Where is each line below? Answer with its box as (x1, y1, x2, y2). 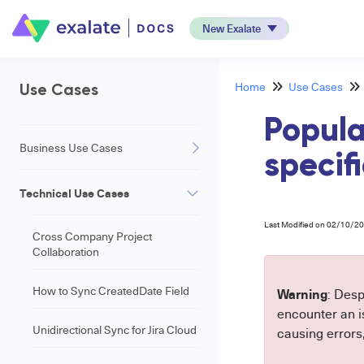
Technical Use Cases (19, 184, 129, 201)
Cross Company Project (32, 228, 152, 244)
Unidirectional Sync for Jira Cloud (32, 322, 197, 337)
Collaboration (32, 244, 99, 259)
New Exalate (201, 20, 261, 36)
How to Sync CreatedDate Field (32, 283, 189, 298)
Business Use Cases (19, 140, 123, 155)
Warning (276, 284, 327, 303)
